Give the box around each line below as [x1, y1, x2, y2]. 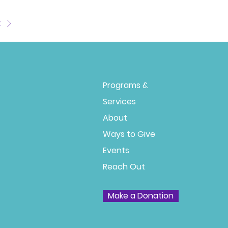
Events [103, 144, 130, 156]
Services [103, 95, 136, 107]
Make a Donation [108, 189, 174, 202]
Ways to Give [103, 128, 156, 140]
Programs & [103, 79, 149, 91]
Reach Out [103, 160, 146, 173]
